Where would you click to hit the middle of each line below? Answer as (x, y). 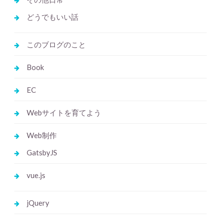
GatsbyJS (42, 153)
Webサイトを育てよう (64, 113)
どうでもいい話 (52, 17)
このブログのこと (56, 45)
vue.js (36, 175)
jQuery (38, 203)
